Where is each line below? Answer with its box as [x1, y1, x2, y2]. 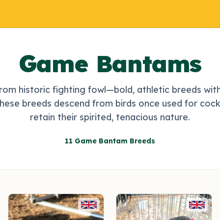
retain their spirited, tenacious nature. [30, 111, 190, 123]
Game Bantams [18, 49, 202, 78]
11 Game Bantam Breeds [65, 137, 155, 145]
